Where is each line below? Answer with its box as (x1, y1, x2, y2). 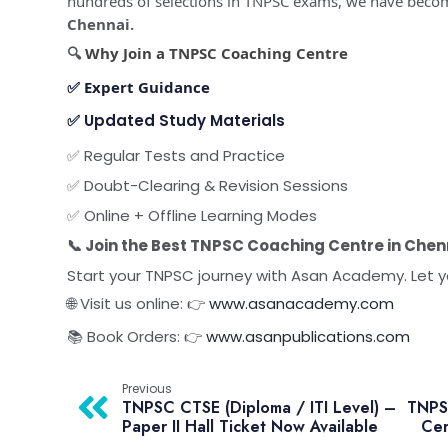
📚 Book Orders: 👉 (67, 326, 202, 348)
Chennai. (67, 14, 134, 35)
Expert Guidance (84, 77, 210, 98)
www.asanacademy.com (209, 293, 394, 315)
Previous (122, 380, 172, 398)
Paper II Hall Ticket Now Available (122, 415, 378, 439)
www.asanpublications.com (206, 326, 410, 348)
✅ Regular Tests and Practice (67, 145, 285, 167)
